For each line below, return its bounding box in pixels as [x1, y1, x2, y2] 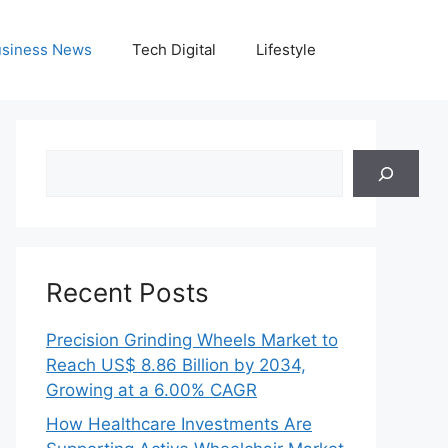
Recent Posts [46, 277, 209, 308]
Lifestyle [256, 40, 316, 59]
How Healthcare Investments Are [46, 413, 312, 434]
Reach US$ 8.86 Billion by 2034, [46, 355, 306, 375]
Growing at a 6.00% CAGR [46, 380, 257, 400]
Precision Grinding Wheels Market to [46, 330, 338, 350]
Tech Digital [132, 40, 216, 59]
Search [45, 151, 101, 171]
